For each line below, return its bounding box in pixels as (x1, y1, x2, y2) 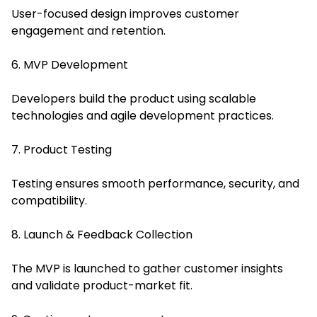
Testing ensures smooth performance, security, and (11, 175, 299, 192)
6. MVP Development (11, 56, 128, 73)
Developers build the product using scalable (11, 90, 256, 107)
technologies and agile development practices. (11, 107, 274, 124)
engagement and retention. (11, 22, 166, 39)
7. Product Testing (11, 141, 112, 158)
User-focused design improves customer (11, 5, 239, 22)
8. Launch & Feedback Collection (11, 226, 192, 243)
